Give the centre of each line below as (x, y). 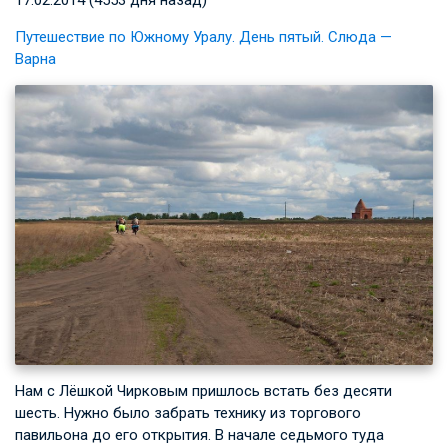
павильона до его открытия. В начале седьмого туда (199, 434)
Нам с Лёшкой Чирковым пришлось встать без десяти (203, 390)
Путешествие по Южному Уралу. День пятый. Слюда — (203, 36)
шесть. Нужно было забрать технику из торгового (188, 412)
